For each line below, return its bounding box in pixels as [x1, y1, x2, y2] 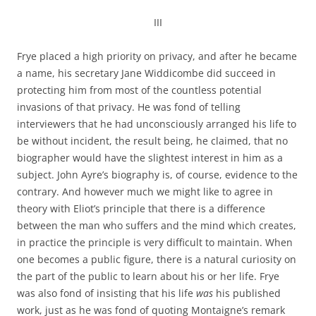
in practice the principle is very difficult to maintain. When [17, 236, 293, 249]
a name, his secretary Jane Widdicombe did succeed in [17, 66, 276, 80]
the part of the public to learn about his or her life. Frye [17, 269, 279, 283]
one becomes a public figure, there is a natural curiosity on [17, 253, 296, 266]
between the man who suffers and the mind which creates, [17, 219, 296, 232]
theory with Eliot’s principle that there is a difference [17, 202, 265, 215]
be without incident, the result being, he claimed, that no [17, 134, 288, 147]
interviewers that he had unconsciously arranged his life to [17, 117, 296, 130]
